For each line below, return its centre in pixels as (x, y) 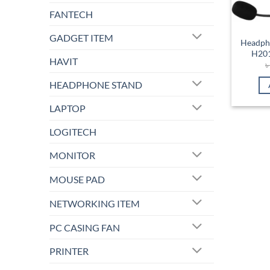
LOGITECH (73, 132)
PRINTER (69, 251)
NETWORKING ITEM (95, 203)
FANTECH (71, 14)
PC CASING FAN (85, 227)
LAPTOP (67, 108)
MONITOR (72, 155)
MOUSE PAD (77, 179)
